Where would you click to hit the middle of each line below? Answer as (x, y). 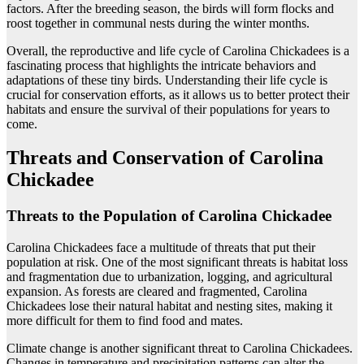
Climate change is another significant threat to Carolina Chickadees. (180, 349)
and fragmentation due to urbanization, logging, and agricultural (169, 277)
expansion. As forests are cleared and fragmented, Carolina (157, 292)
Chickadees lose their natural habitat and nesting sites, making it (169, 306)
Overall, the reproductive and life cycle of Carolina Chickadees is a (178, 50)
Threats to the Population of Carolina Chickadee (169, 216)
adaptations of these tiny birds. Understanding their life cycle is (167, 80)
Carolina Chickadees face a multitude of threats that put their (161, 248)
